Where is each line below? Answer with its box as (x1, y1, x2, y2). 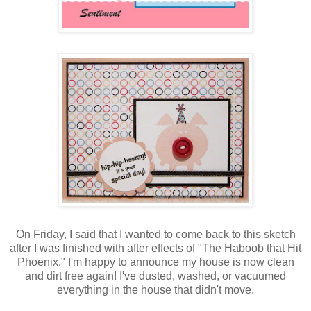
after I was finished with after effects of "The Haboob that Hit (10, 242, 301, 254)
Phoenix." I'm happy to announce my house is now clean (17, 255, 294, 268)
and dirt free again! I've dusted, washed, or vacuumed (25, 269, 286, 282)
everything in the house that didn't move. (57, 283, 254, 296)
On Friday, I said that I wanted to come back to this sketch (15, 228, 296, 240)
